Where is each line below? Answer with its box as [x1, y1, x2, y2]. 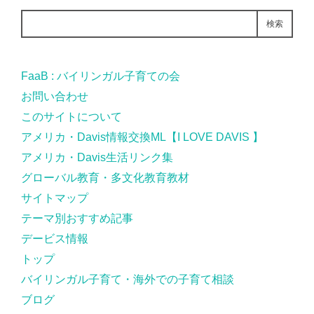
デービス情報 [21, 233, 88, 245]
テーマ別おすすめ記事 [21, 212, 133, 225]
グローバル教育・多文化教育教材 [21, 172, 189, 184]
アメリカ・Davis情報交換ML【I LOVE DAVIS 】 [21, 131, 264, 144]
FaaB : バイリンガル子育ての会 [21, 70, 180, 83]
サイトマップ [21, 192, 88, 205]
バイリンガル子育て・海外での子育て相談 [21, 273, 234, 286]
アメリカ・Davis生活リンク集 [21, 151, 173, 164]
